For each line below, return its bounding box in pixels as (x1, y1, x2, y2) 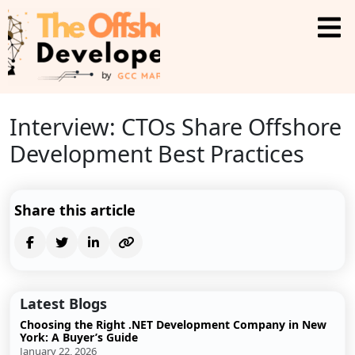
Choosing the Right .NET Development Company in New (20, 317, 326, 332)
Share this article (14, 200, 136, 219)
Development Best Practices (10, 138, 304, 169)
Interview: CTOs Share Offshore (10, 111, 342, 142)
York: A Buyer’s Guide (20, 330, 138, 345)
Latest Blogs (20, 294, 107, 313)
